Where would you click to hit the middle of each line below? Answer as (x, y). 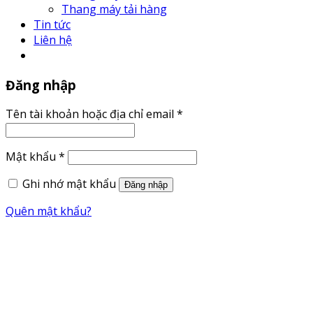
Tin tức (52, 24)
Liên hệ (53, 39)
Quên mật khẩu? (49, 211)
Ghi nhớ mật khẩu (69, 184)
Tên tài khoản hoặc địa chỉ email (91, 114)
